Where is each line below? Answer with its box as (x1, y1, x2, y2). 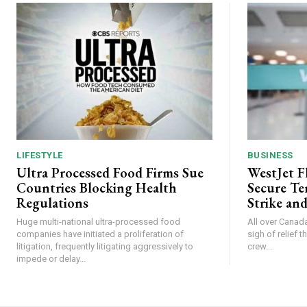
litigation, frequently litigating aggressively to (16, 241, 193, 251)
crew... (247, 241, 272, 251)
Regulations (16, 193, 88, 212)
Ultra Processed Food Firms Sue (16, 163, 204, 182)
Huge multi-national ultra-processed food (16, 216, 180, 227)
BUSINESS (247, 149, 293, 160)
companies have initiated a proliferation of (16, 228, 184, 239)
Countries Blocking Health (16, 178, 177, 197)
